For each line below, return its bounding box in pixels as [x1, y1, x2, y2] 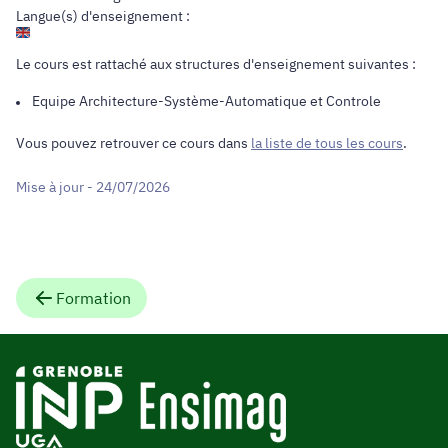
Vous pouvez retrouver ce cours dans [16, 134, 251, 153]
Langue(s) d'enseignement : [16, 7, 190, 26]
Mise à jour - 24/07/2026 [16, 177, 170, 196]
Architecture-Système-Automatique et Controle [79, 92, 381, 111]
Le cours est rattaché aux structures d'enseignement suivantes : [16, 55, 416, 74]
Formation [56, 287, 131, 308]
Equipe [32, 92, 79, 111]
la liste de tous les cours [251, 134, 403, 153]
